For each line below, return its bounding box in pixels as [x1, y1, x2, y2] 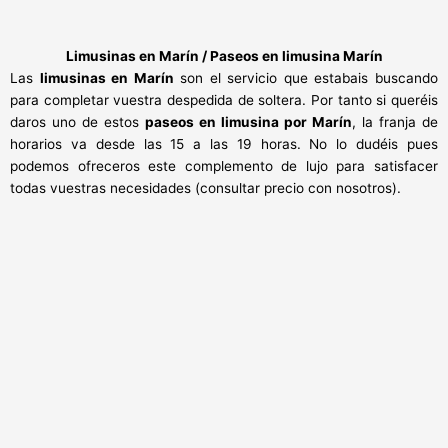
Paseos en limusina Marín [209, 48, 383, 65]
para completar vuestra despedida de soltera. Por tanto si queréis [10, 92, 438, 109]
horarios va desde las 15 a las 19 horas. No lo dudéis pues [10, 136, 438, 153]
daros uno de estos [10, 114, 145, 131]
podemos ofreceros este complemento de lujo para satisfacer [10, 158, 438, 175]
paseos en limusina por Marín [145, 114, 352, 131]
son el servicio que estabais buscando [173, 70, 439, 87]
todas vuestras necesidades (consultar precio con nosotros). [10, 180, 401, 197]
